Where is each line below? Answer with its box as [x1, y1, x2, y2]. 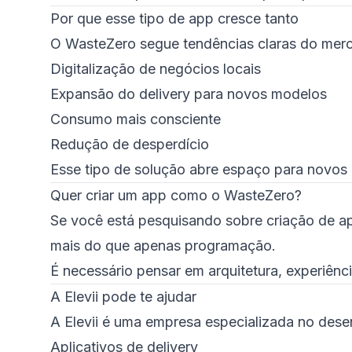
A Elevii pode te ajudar [50, 288, 196, 305]
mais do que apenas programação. [50, 237, 276, 254]
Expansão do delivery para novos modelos [50, 86, 327, 102]
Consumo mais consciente [50, 111, 221, 127]
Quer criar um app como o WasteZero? [50, 187, 302, 203]
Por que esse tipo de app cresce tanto [50, 10, 299, 27]
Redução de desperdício [50, 136, 209, 152]
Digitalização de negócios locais [50, 60, 261, 77]
